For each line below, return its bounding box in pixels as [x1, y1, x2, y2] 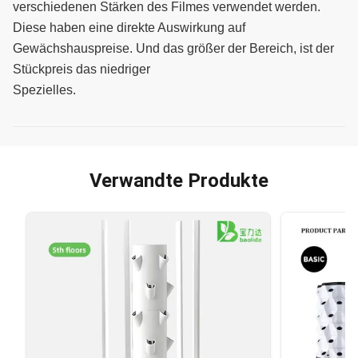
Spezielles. [13, 83, 76, 97]
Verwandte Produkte [89, 169, 268, 193]
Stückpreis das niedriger [13, 62, 150, 77]
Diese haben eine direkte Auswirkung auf [13, 21, 245, 35]
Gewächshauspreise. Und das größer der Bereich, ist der [13, 42, 334, 56]
